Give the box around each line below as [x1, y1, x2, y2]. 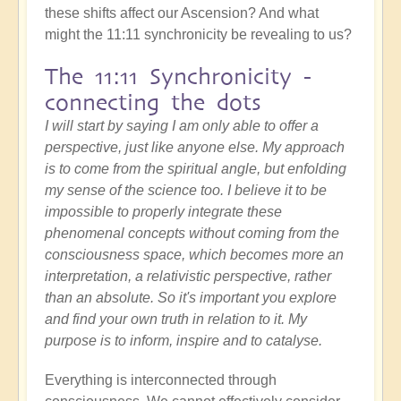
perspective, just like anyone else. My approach [45, 140, 345, 156]
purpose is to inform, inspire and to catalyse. [45, 333, 322, 349]
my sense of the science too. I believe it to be [45, 183, 327, 199]
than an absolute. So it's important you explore [45, 290, 337, 306]
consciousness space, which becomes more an [45, 247, 344, 263]
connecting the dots [45, 90, 261, 116]
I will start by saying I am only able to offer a [45, 118, 319, 134]
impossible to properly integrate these [45, 204, 282, 220]
